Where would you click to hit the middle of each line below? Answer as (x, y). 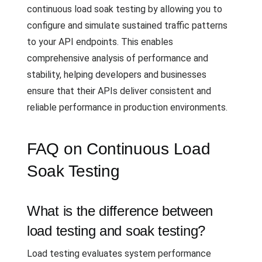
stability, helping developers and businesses (117, 75)
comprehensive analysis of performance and (118, 58)
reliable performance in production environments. (127, 107)
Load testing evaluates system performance (119, 254)
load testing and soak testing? (116, 231)
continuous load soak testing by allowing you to (125, 9)
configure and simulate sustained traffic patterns (127, 25)
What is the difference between (120, 211)
